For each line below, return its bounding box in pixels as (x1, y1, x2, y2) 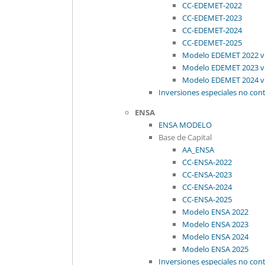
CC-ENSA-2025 (182, 194, 232, 205)
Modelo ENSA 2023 (182, 219, 248, 230)
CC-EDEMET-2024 (182, 25, 242, 35)
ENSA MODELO (159, 119, 212, 130)
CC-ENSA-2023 (182, 169, 232, 180)
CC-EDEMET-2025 (182, 37, 242, 48)
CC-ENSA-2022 (182, 157, 232, 167)
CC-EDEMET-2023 (182, 12, 242, 23)
